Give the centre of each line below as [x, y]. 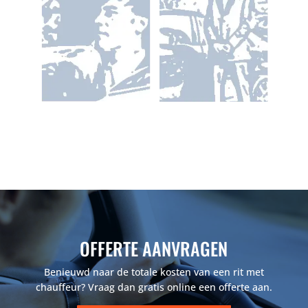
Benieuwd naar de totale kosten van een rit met [154, 272]
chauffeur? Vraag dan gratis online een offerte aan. [154, 287]
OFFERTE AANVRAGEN [154, 249]
